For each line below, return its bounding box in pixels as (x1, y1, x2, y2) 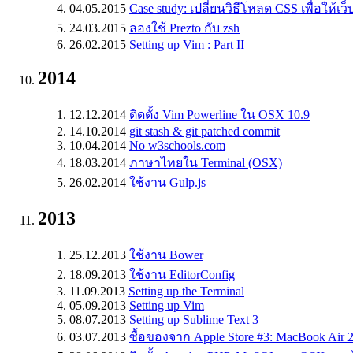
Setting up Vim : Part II (129, 38, 244, 52)
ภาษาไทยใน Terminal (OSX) (129, 156, 282, 169)
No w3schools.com (129, 139, 225, 152)
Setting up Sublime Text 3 (129, 312, 258, 326)
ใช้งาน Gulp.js (129, 176, 206, 189)
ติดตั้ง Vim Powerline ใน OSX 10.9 (129, 108, 310, 121)
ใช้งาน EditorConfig (129, 267, 235, 281)
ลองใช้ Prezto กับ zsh (129, 21, 240, 35)
